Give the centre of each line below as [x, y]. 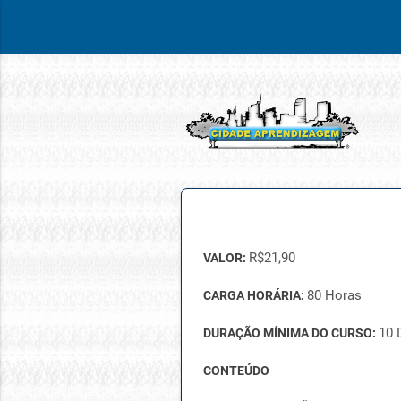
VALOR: [226, 258]
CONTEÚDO [236, 371]
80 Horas [334, 295]
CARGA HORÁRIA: [255, 295]
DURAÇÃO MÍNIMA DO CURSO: [290, 333]
